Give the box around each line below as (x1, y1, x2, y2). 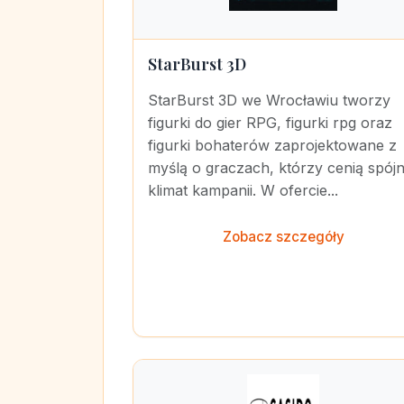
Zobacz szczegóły (222, 228, 344, 245)
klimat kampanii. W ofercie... (148, 181, 338, 199)
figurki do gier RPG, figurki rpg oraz (148, 114, 392, 132)
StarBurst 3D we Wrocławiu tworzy (148, 91, 390, 109)
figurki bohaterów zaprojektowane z (148, 136, 397, 154)
